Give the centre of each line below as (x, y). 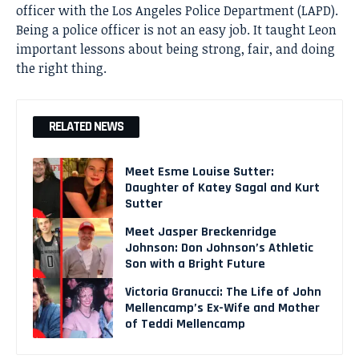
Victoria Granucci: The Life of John (223, 292)
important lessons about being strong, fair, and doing (175, 49)
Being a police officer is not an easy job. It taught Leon (176, 30)
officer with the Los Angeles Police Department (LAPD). (177, 11)
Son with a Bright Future (195, 264)
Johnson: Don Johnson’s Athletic (219, 248)
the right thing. (61, 69)
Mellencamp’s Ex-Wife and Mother (222, 308)
